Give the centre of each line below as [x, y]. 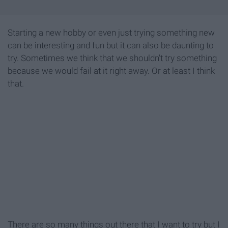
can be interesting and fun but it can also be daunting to [111, 46]
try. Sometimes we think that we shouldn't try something [112, 58]
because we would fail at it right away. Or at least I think [111, 71]
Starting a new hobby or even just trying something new [111, 33]
